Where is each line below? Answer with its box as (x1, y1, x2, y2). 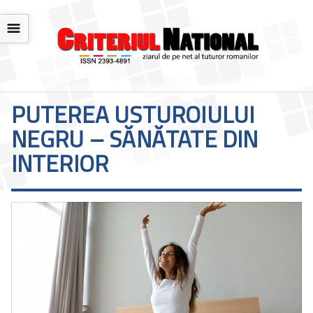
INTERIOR (10, 146, 109, 182)
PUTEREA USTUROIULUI (10, 97, 255, 133)
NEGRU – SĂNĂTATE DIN (10, 122, 259, 157)
